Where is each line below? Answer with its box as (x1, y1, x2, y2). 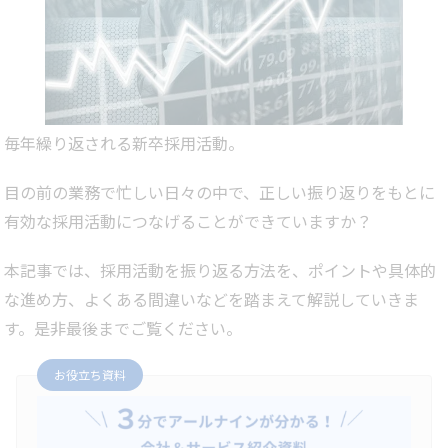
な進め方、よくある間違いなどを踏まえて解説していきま (4, 287, 419, 312)
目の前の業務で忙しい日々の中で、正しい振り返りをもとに (4, 180, 435, 205)
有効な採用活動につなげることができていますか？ (4, 209, 372, 234)
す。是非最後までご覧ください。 (4, 316, 242, 341)
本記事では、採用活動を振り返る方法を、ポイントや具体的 (4, 258, 436, 283)
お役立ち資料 (54, 366, 126, 384)
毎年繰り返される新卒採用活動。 (4, 131, 244, 156)
